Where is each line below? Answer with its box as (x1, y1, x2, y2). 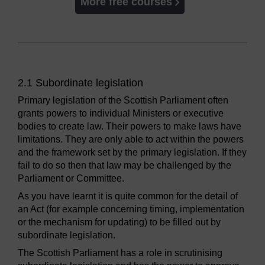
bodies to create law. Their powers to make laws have (18, 121, 241, 131)
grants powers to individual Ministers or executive (18, 108, 224, 118)
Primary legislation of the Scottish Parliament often (18, 95, 228, 105)
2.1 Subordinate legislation (18, 76, 143, 89)
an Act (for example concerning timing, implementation (18, 203, 244, 214)
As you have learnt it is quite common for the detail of (18, 190, 238, 201)
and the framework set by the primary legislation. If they (18, 147, 247, 157)
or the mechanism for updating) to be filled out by (18, 216, 221, 227)
